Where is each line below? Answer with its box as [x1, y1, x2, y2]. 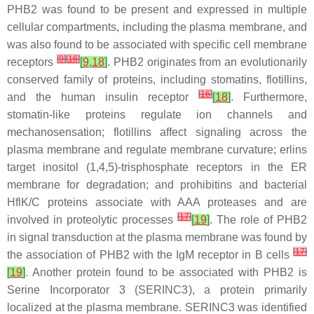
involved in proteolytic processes [7, 213, 177, 226]
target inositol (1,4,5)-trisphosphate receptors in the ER [7, 161, 307, 173]
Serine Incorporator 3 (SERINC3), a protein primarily [7, 283, 307, 296]
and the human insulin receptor [7, 90, 198, 103]
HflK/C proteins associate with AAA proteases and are [7, 196, 307, 208]
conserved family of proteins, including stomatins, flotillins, [7, 73, 307, 86]
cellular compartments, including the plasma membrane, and [7, 20, 307, 33]
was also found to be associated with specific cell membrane [7, 38, 307, 50]
